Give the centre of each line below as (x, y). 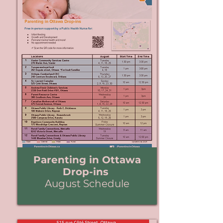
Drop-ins (87, 172)
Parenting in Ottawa (87, 160)
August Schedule (87, 184)
